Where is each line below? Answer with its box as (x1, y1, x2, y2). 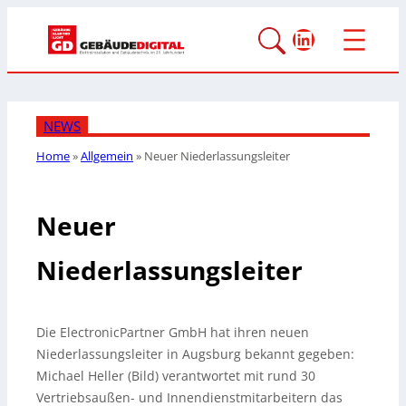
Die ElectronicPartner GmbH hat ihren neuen (36, 324, 309, 342)
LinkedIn (292, 23, 381, 53)
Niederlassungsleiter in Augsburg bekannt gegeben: (36, 345, 354, 363)
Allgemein (81, 148, 133, 165)
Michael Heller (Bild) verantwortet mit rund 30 (36, 367, 315, 385)
